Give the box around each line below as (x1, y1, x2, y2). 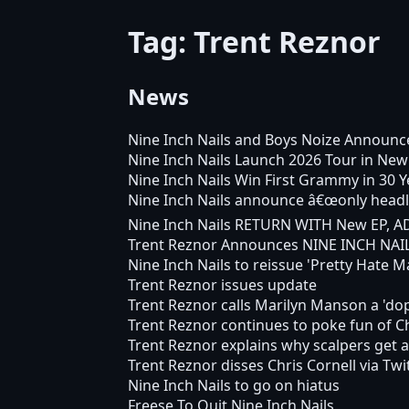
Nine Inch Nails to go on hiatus (128, 374, 340, 395)
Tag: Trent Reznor (128, 22, 381, 62)
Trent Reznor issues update (128, 274, 317, 295)
